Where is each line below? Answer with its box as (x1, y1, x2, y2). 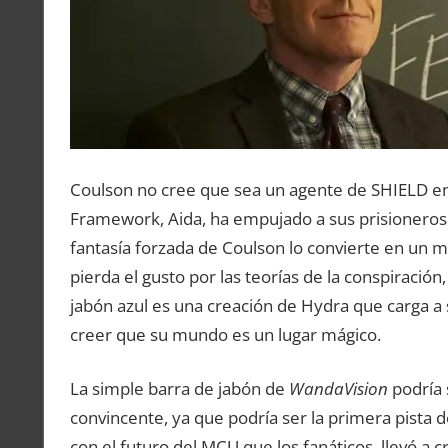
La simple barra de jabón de (69, 377, 289, 401)
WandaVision (288, 377, 388, 401)
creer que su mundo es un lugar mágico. (69, 322, 381, 346)
